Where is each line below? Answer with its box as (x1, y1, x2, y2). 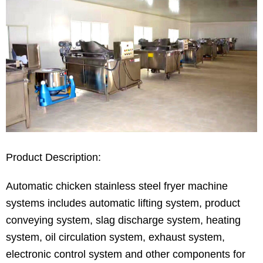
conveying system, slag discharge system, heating (6, 214, 241, 227)
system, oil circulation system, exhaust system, (6, 231, 225, 244)
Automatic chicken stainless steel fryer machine (6, 180, 228, 193)
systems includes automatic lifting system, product (6, 197, 240, 210)
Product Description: (6, 151, 101, 164)
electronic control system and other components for (6, 248, 245, 261)
